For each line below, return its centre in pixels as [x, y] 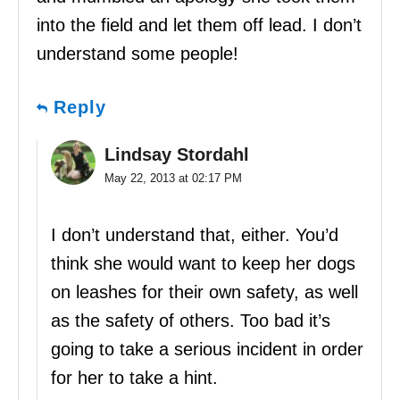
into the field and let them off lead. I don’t [199, 25]
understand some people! [137, 54]
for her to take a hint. [134, 378]
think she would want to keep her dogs [203, 264]
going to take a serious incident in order [207, 350]
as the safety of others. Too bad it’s [191, 321]
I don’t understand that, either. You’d [195, 235]
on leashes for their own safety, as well [204, 292]
